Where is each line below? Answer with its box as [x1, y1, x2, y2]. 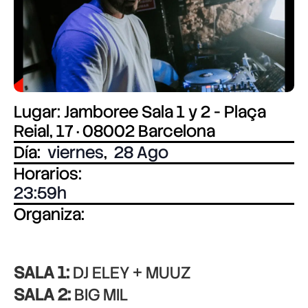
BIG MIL [71, 284, 128, 305]
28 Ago [114, 142, 168, 163]
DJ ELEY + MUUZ [69, 262, 190, 283]
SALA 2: [14, 284, 71, 305]
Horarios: [14, 163, 82, 184]
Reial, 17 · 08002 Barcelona [14, 120, 215, 142]
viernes [47, 142, 104, 163]
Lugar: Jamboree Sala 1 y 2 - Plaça [14, 101, 266, 122]
